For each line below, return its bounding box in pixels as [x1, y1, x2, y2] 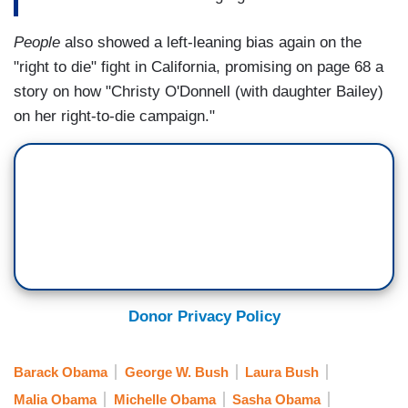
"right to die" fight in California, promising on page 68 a [14, 58, 383, 76]
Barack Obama [14, 363, 107, 380]
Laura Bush [245, 363, 319, 380]
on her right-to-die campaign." [14, 107, 215, 126]
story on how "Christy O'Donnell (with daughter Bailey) [14, 83, 383, 101]
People [14, 34, 60, 52]
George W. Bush [124, 363, 229, 380]
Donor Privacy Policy [127, 308, 280, 326]
